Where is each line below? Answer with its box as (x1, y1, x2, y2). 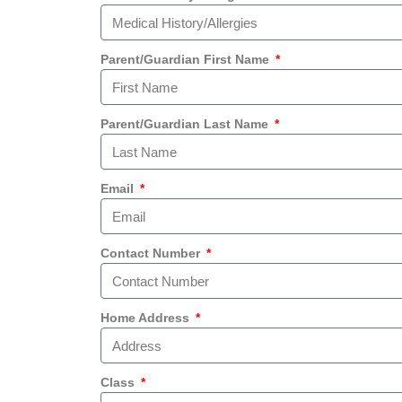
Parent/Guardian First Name (100, 52, 273, 66)
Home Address (100, 310, 193, 325)
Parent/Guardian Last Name (100, 117, 272, 131)
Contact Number (100, 246, 204, 260)
